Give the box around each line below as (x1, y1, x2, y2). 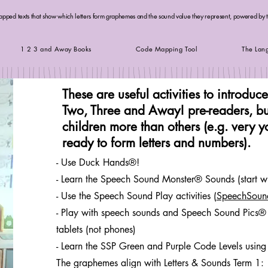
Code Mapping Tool (135, 44, 198, 53)
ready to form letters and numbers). (62, 134, 251, 151)
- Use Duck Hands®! (56, 156, 139, 169)
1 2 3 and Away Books (20, 44, 92, 53)
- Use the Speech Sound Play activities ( (56, 189, 217, 202)
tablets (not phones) (56, 223, 136, 236)
